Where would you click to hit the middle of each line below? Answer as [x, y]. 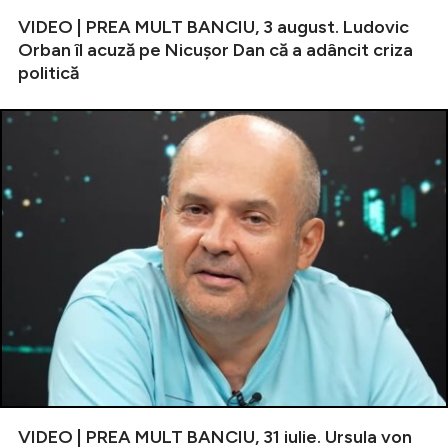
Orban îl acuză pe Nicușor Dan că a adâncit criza [215, 50]
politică [48, 73]
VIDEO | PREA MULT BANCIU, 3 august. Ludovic [213, 27]
